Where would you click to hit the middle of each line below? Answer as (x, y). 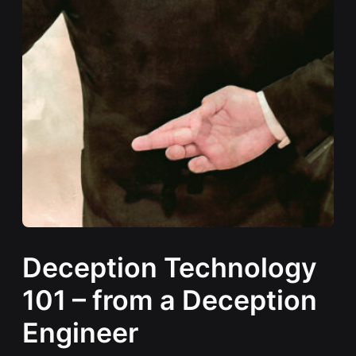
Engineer (80, 332)
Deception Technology (170, 267)
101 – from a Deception (170, 300)
